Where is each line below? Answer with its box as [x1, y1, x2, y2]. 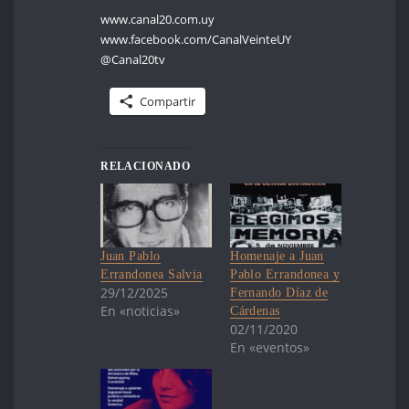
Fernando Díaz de [230, 285, 329, 299]
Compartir [140, 93, 196, 110]
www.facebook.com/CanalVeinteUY [100, 30, 292, 47]
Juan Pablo [100, 248, 161, 263]
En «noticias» [100, 301, 181, 320]
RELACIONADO [100, 160, 191, 173]
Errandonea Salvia [100, 267, 203, 281]
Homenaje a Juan [230, 248, 324, 263]
